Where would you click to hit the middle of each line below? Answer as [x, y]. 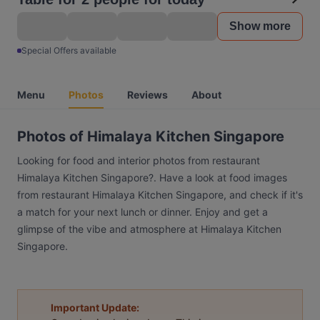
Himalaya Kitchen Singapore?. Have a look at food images [152, 177]
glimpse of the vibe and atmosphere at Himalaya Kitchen [149, 229]
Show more [260, 26]
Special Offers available [69, 50]
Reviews [147, 95]
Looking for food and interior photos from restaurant [139, 160]
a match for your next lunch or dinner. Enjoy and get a [142, 212]
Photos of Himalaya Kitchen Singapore [151, 136]
